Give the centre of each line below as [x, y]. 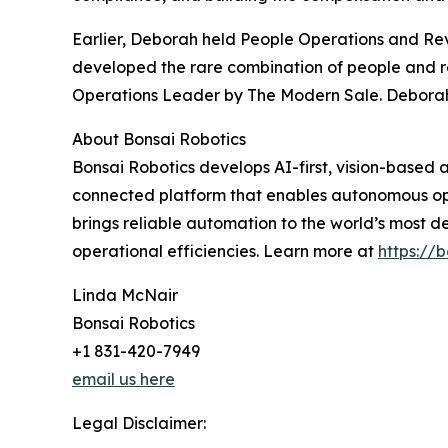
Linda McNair [125, 294]
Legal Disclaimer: [139, 422]
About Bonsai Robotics [159, 138]
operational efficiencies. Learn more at [225, 250]
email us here [123, 378]
